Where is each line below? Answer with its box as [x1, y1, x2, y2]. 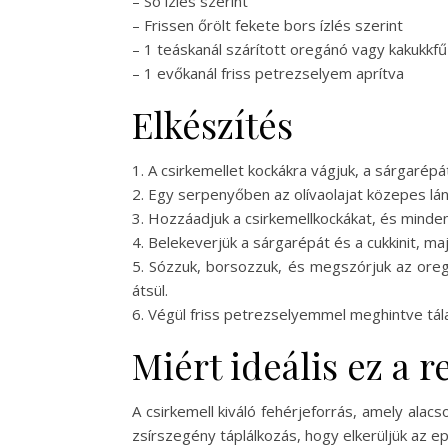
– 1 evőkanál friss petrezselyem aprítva [132, 63, 404, 84]
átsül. [132, 280, 168, 301]
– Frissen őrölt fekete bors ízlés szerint [132, 15, 403, 36]
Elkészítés [132, 100, 293, 149]
